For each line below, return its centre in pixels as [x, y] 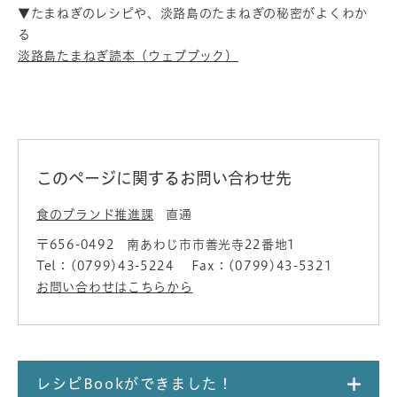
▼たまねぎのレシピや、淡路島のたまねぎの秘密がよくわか [193, 13]
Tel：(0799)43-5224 [105, 265]
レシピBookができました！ [135, 383]
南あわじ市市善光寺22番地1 [212, 244]
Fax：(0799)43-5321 [262, 265]
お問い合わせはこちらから [115, 287]
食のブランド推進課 [95, 214]
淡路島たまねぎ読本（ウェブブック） [128, 55]
